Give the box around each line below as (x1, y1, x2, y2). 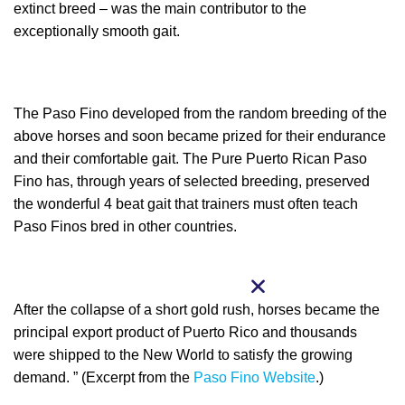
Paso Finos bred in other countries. (14, 219, 237, 235)
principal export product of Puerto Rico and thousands (14, 324, 357, 340)
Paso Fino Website (193, 369, 316, 385)
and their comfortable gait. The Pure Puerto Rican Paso (14, 151, 367, 167)
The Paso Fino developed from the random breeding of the (14, 106, 387, 122)
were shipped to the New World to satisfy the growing (14, 346, 353, 363)
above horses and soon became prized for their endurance (14, 128, 386, 145)
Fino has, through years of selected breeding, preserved (14, 174, 370, 190)
